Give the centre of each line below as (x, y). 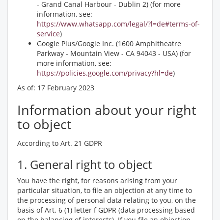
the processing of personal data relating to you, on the (107, 200)
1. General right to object (84, 164)
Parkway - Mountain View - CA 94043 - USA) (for (114, 53)
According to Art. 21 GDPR (60, 143)
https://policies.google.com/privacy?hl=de (105, 73)
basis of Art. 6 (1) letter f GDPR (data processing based (106, 210)
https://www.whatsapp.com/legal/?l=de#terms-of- (118, 24)
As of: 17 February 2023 (56, 88)
